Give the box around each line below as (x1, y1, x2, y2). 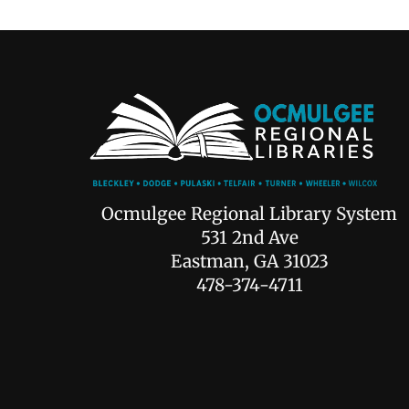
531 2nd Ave (200, 225, 299, 248)
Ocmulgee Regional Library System (101, 202, 398, 225)
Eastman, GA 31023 (170, 249, 329, 272)
